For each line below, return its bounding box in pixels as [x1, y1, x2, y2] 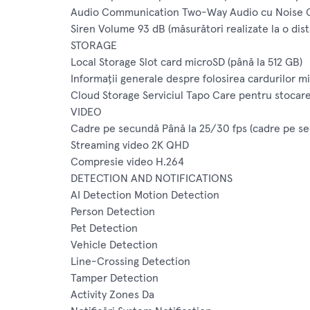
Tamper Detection [71, 273, 158, 284]
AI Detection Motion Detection [71, 190, 219, 201]
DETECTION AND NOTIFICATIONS [71, 173, 232, 185]
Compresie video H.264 [71, 156, 184, 168]
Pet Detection [71, 223, 138, 235]
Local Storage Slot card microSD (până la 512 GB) [71, 57, 302, 69]
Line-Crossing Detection [71, 256, 190, 268]
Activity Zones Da [71, 289, 154, 301]
